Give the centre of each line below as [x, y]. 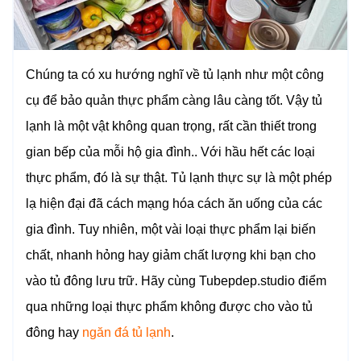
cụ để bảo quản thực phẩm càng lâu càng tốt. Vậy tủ [174, 100]
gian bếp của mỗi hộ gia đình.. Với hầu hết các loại [170, 151]
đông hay [54, 332]
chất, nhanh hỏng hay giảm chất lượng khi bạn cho [171, 255]
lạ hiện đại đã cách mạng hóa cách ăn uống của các [174, 203]
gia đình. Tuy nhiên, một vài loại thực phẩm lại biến [171, 229]
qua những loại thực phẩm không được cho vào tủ [169, 306]
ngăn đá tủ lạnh [127, 332]
